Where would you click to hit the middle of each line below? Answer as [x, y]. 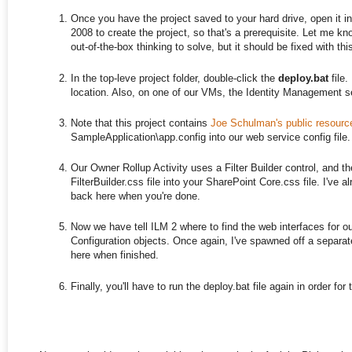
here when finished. [115, 255]
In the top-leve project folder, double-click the [174, 78]
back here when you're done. [136, 196]
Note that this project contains [141, 123]
